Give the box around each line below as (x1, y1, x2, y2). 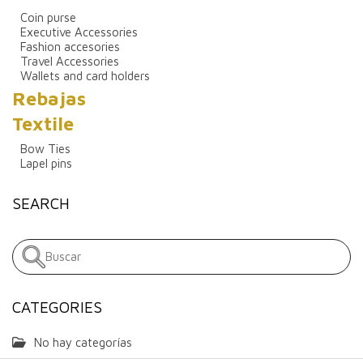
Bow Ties (20, 141, 70, 156)
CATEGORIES (12, 297, 102, 316)
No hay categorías (34, 335, 132, 349)
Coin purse (20, 10, 76, 24)
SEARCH (12, 194, 70, 212)
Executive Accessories (20, 24, 138, 39)
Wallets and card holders (20, 68, 150, 83)
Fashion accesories (20, 39, 120, 53)
